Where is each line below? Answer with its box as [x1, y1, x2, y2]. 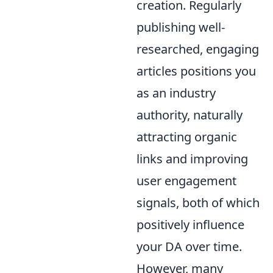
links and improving [136, 150, 248, 167]
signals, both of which [136, 194, 260, 211]
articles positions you [136, 62, 256, 79]
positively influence [136, 216, 244, 233]
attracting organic [136, 128, 237, 145]
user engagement [136, 172, 236, 189]
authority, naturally [136, 106, 243, 123]
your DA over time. [136, 238, 242, 255]
